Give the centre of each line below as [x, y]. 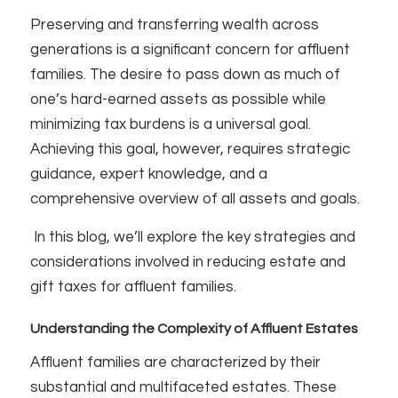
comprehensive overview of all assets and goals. [195, 199]
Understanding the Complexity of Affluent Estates [194, 328]
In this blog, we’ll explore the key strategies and [192, 237]
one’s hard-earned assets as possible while [178, 100]
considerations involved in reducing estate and [187, 262]
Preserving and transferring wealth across [174, 25]
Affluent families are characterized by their [175, 362]
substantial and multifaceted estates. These [183, 387]
